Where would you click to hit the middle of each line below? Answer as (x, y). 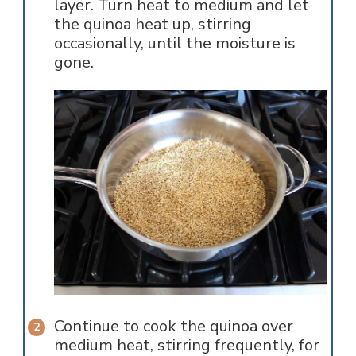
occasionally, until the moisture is (174, 44)
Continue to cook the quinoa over (173, 327)
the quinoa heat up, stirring (152, 25)
